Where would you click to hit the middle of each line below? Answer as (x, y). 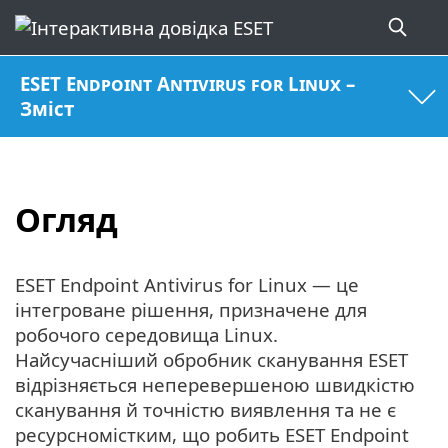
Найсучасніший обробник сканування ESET (211, 360)
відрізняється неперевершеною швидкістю (215, 385)
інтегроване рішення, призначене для (191, 310)
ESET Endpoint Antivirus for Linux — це (187, 285)
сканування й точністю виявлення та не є (205, 410)
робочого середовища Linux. (146, 335)
